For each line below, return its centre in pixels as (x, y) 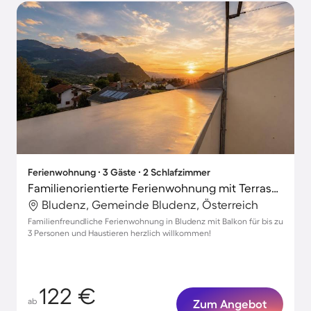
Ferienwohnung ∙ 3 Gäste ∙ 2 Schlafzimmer (119, 172)
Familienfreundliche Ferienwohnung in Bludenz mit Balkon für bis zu (155, 221)
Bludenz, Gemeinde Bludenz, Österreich (150, 204)
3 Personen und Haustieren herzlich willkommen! (119, 233)
